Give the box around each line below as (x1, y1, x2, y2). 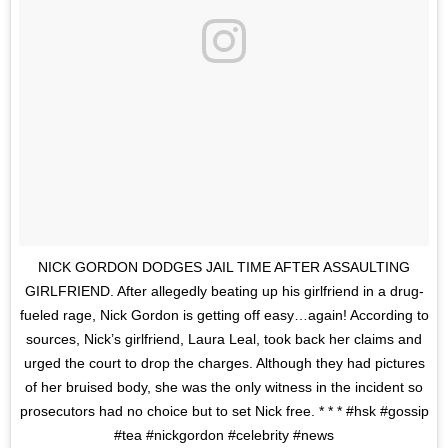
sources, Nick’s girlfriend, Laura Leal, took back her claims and (26, 331, 422, 348)
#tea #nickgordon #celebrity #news (114, 427, 334, 444)
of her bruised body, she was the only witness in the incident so (25, 379, 423, 396)
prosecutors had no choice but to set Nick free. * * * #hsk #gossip (19, 403, 429, 420)
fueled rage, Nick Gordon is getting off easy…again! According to (19, 307, 429, 324)
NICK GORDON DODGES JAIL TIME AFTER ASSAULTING (38, 259, 410, 276)
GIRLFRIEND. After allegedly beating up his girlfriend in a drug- (24, 283, 424, 300)
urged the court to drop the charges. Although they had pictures (23, 355, 425, 372)
